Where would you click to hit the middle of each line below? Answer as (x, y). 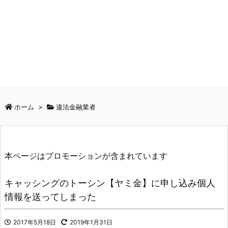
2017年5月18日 (35, 222)
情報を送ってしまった (50, 196)
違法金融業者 (76, 107)
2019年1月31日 (91, 222)
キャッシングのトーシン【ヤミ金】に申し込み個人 (110, 183)
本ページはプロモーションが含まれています (86, 156)
